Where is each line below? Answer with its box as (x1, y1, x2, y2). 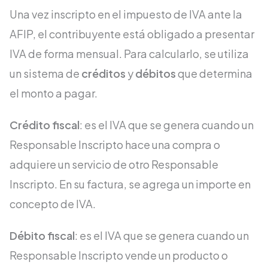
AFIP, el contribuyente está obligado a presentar (10, 27, 254, 41)
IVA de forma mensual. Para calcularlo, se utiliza (10, 47, 249, 61)
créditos (81, 66, 126, 81)
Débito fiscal (10, 229, 75, 243)
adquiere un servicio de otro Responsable (10, 157, 218, 172)
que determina (176, 66, 252, 81)
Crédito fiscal (10, 118, 80, 132)
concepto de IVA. (10, 197, 96, 211)
